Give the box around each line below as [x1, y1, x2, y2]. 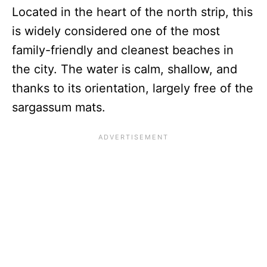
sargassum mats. [12, 100, 105, 114]
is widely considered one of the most [12, 23, 220, 38]
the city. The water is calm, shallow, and [12, 61, 237, 76]
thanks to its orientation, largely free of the [12, 80, 253, 95]
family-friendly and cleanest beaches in [12, 42, 234, 57]
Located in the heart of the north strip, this [12, 4, 253, 19]
